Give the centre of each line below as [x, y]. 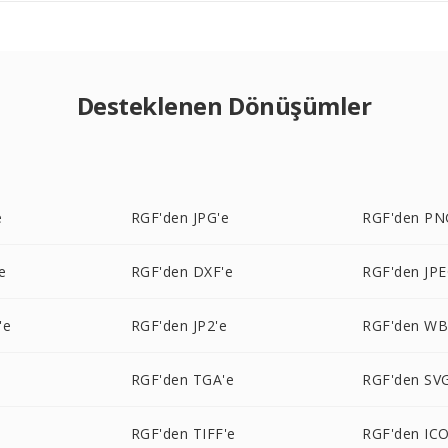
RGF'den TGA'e [182, 379]
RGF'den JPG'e [180, 217]
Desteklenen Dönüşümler [224, 105]
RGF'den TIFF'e [183, 433]
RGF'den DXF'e [182, 271]
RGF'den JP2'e [179, 325]
